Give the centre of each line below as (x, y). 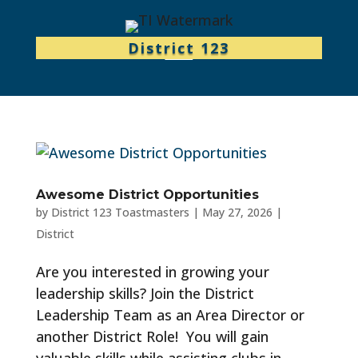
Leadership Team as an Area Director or (170, 315)
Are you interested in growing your (152, 272)
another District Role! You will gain (152, 336)
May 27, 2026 (237, 212)
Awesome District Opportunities (147, 195)
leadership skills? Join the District (145, 293)
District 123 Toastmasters (120, 212)
